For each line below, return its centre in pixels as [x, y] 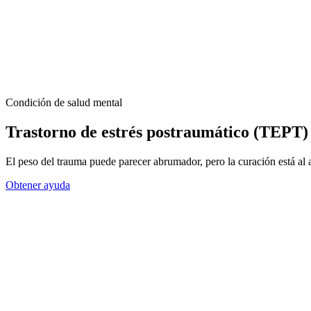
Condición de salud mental [64, 102]
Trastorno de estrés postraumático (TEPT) [157, 132]
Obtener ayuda [38, 185]
